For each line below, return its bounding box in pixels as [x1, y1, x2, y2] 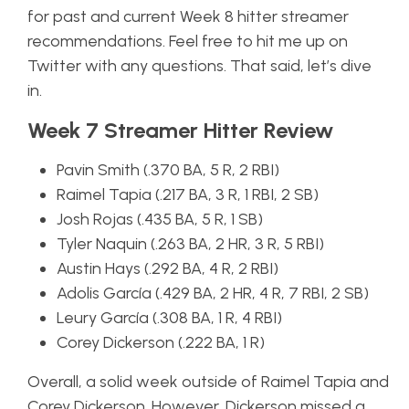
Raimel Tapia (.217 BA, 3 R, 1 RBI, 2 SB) [57, 184, 319, 204]
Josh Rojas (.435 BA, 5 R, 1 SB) [57, 209, 263, 229]
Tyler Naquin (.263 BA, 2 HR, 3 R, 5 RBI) [57, 234, 324, 254]
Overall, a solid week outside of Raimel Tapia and [27, 372, 389, 392]
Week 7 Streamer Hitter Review [27, 117, 333, 143]
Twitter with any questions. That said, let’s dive [27, 56, 372, 76]
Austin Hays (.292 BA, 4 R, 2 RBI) [57, 258, 278, 278]
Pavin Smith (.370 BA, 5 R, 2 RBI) [57, 160, 279, 180]
